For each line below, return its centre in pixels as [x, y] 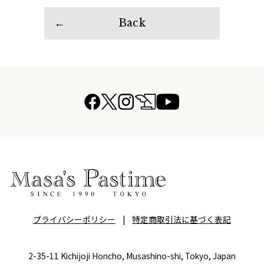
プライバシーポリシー [74, 219]
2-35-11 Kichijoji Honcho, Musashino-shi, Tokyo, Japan [132, 255]
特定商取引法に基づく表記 [182, 219]
